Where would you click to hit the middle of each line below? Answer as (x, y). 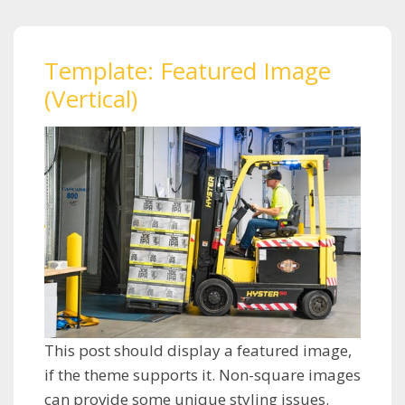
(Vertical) (91, 99)
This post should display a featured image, (198, 350)
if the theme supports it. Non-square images (202, 374)
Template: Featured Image (188, 71)
